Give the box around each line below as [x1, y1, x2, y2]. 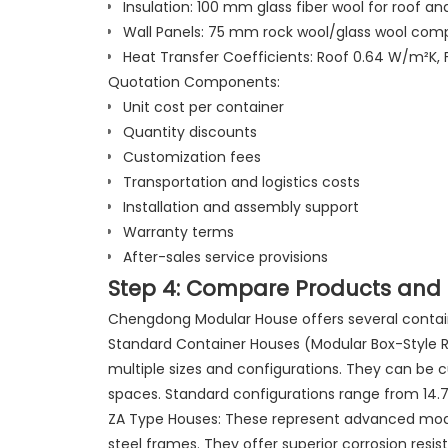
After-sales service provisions [122, 246, 328, 267]
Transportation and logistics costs [122, 171, 360, 192]
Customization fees [122, 146, 261, 167]
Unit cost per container [122, 96, 284, 117]
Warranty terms [122, 221, 234, 242]
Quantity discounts [122, 121, 257, 142]
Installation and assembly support [122, 196, 359, 217]
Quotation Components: [107, 71, 280, 92]
